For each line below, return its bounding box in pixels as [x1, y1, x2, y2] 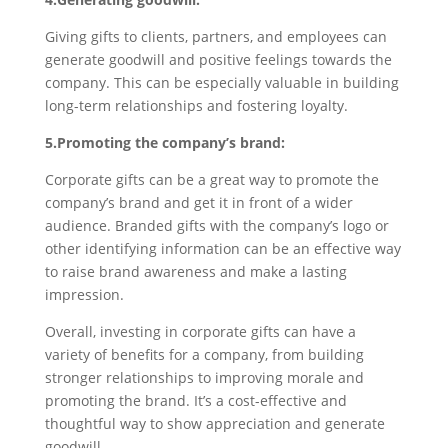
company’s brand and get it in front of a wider [44, 192, 353, 212]
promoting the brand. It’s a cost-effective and [44, 390, 347, 410]
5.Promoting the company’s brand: [44, 132, 285, 152]
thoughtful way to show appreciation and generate [44, 413, 385, 433]
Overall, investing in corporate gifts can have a [44, 321, 356, 341]
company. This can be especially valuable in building [44, 72, 399, 92]
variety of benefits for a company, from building [44, 344, 364, 364]
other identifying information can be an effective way [44, 238, 401, 258]
